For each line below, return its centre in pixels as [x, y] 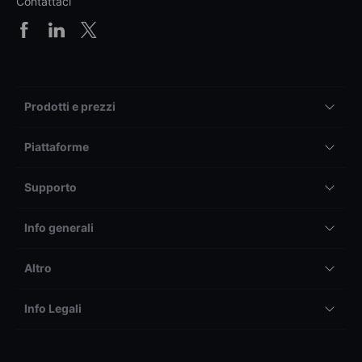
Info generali [59, 227]
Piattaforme [57, 146]
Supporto [51, 187]
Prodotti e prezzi [70, 106]
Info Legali [53, 308]
